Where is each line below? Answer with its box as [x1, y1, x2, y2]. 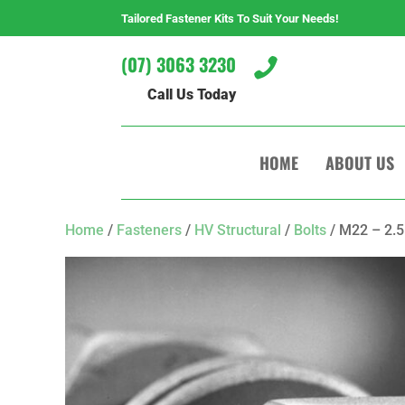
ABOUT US [325, 151, 394, 174]
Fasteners [117, 221, 182, 239]
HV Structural [194, 221, 281, 239]
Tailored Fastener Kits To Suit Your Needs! [121, 11, 340, 25]
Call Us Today [147, 86, 237, 103]
